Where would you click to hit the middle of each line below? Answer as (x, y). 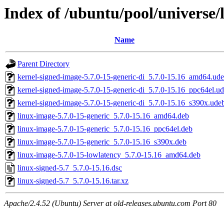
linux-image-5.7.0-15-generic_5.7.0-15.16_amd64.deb (103, 116)
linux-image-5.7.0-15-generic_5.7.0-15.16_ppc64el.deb (105, 129)
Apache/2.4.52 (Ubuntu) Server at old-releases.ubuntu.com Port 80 (110, 203)
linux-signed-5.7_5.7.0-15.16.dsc (70, 168)
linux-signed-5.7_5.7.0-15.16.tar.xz (73, 181)
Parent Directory (43, 64)
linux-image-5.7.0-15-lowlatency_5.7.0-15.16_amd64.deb (109, 155)
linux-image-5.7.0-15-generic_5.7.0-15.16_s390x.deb (102, 142)
